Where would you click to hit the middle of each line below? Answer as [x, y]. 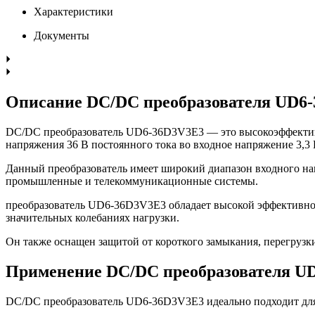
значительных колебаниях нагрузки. [92, 217]
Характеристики [73, 11]
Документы [62, 35]
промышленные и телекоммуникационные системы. [132, 181]
